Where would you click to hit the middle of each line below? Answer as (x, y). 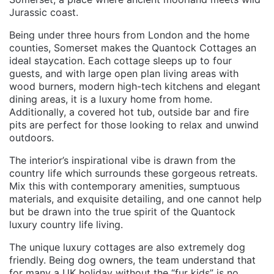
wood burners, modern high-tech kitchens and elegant (135, 86)
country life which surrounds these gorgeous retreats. (133, 173)
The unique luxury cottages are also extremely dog (127, 247)
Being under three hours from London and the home (129, 35)
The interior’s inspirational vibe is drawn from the (122, 160)
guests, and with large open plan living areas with (124, 73)
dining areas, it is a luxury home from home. (111, 99)
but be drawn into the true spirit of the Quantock (122, 211)
